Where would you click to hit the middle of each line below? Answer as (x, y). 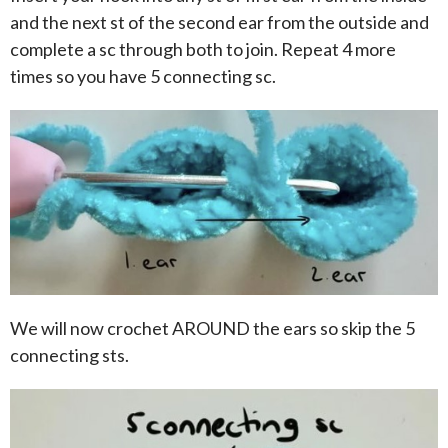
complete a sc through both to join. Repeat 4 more (203, 49)
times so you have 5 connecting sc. (143, 76)
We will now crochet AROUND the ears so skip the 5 (212, 328)
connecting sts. (69, 355)
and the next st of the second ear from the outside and (219, 22)
